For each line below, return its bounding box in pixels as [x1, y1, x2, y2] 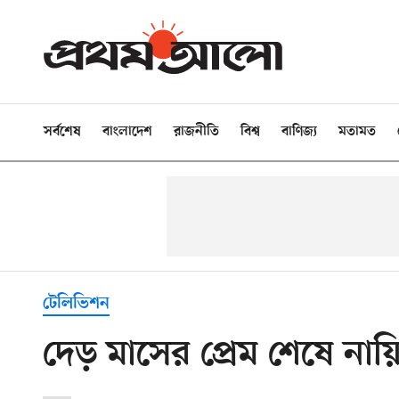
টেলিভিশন [43, 293, 110, 314]
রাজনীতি [174, 124, 219, 140]
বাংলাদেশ [102, 124, 152, 140]
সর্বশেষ [44, 124, 81, 140]
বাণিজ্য [281, 124, 317, 140]
